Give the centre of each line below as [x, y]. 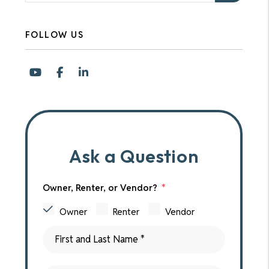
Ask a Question [134, 156]
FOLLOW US [54, 35]
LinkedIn [108, 72]
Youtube [61, 72]
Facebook [86, 72]
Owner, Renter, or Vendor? [100, 188]
